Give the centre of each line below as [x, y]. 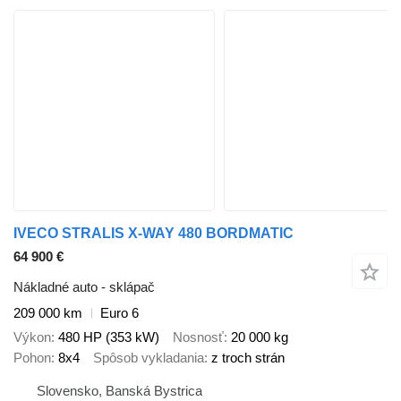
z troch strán [248, 357]
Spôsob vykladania [149, 357]
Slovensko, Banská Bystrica [119, 391]
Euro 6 [119, 313]
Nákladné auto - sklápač [84, 287]
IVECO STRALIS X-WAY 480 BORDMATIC [154, 233]
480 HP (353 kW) [109, 337]
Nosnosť [198, 337]
